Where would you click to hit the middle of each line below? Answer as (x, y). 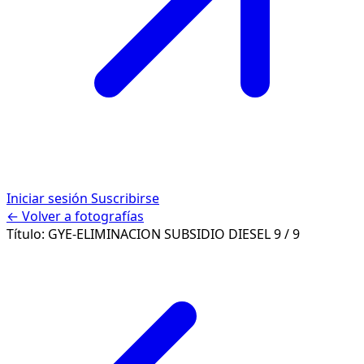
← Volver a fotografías (75, 216)
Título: (27, 234)
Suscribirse (125, 198)
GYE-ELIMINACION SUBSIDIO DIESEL (161, 234)
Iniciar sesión (49, 198)
